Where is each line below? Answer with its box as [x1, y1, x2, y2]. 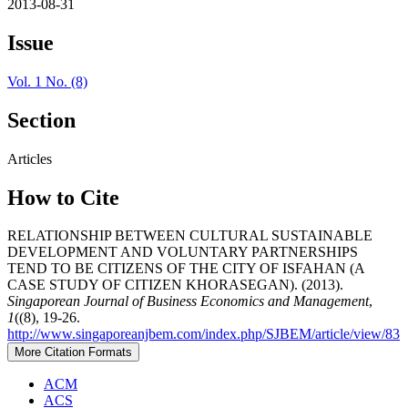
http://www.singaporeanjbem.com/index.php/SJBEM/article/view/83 [7, 326, 400, 342]
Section [7, 107, 76, 132]
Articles [7, 150, 52, 167]
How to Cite [7, 185, 119, 209]
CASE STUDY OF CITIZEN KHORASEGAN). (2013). [7, 277, 343, 293]
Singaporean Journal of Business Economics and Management [7, 293, 369, 310]
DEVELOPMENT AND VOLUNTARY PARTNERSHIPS [7, 244, 358, 260]
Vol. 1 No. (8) [7, 73, 87, 89]
